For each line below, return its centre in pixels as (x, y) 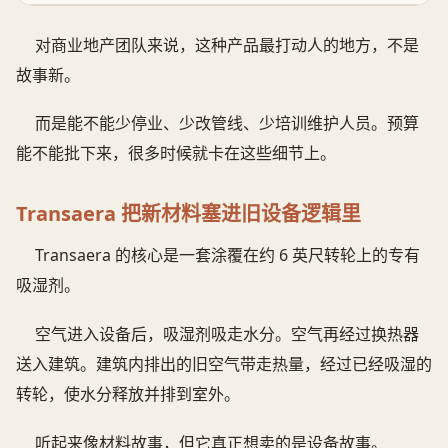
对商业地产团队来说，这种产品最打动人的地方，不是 (227, 44)
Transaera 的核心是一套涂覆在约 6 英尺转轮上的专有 (228, 255)
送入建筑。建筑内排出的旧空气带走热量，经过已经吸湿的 (224, 364)
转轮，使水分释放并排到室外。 (128, 394)
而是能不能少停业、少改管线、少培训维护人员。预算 (227, 123)
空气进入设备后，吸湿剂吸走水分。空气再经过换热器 (227, 334)
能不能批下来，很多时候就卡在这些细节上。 (176, 153)
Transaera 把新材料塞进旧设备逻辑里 (188, 214)
